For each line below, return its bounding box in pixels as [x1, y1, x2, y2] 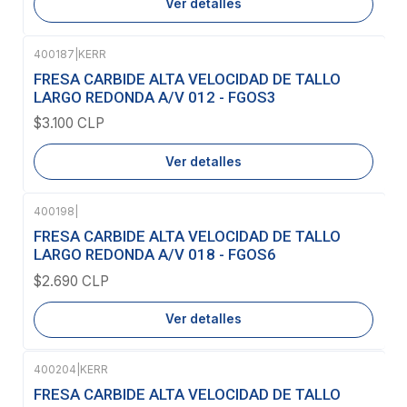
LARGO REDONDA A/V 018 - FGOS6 [34, 245, 276, 264]
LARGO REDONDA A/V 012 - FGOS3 [34, 87, 276, 106]
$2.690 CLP [34, 272, 109, 290]
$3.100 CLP [34, 114, 104, 133]
